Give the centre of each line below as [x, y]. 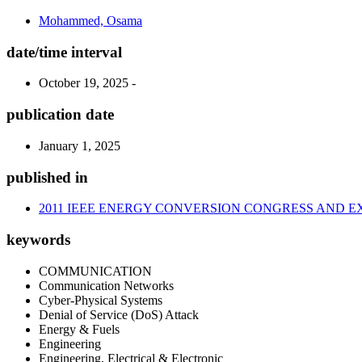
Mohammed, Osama [90, 21]
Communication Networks [106, 285]
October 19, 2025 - [87, 83]
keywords [38, 240]
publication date [60, 115]
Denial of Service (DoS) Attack [119, 314]
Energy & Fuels [79, 329]
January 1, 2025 [80, 145]
